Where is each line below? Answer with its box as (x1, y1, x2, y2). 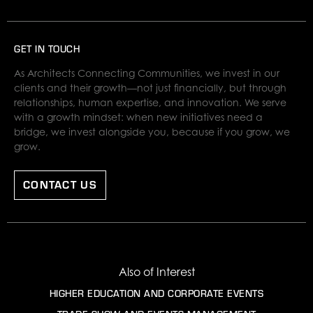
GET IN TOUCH (14, 43, 80, 56)
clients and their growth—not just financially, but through (14, 82, 286, 94)
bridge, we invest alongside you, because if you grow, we (14, 126, 290, 138)
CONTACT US (23, 177, 97, 192)
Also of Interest (118, 265, 195, 279)
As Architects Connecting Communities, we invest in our (14, 67, 279, 80)
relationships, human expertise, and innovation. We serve (14, 96, 286, 109)
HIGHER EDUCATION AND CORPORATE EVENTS (49, 287, 264, 300)
